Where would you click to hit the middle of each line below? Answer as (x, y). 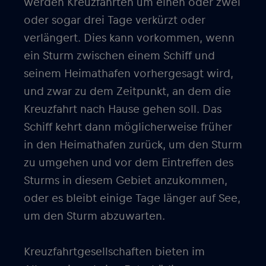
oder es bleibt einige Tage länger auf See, (132, 198)
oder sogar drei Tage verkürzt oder (115, 20)
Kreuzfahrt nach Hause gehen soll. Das (123, 109)
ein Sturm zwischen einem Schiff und (119, 56)
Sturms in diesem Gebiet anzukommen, (126, 180)
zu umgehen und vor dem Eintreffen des (129, 163)
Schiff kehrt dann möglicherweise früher (128, 127)
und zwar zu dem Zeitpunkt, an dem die (127, 91)
